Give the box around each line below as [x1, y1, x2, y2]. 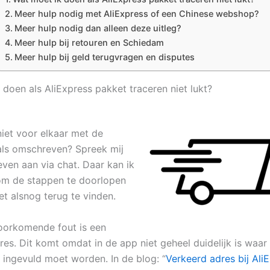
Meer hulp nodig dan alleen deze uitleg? [14, 23, 181, 34]
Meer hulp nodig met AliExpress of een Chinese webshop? [14, 8, 259, 19]
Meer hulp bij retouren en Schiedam [14, 37, 164, 48]
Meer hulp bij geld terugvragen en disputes [14, 52, 195, 63]
